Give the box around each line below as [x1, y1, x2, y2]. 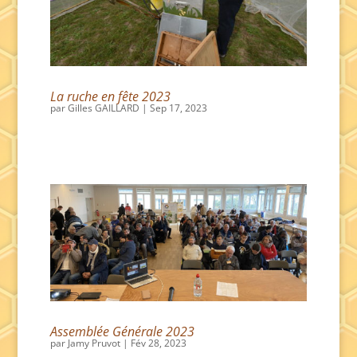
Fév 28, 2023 [130, 336, 186, 351]
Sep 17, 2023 [149, 101, 207, 116]
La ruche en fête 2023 [49, 88, 171, 106]
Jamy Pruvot [67, 336, 120, 351]
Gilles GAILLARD [67, 101, 139, 116]
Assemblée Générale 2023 [49, 323, 194, 341]
